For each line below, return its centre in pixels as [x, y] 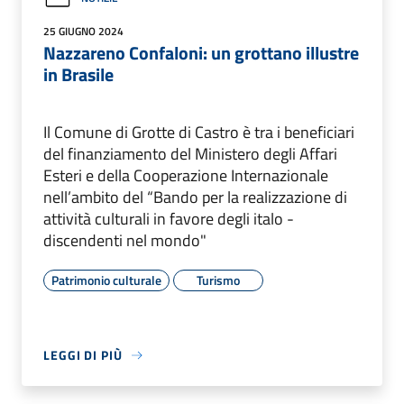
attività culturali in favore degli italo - [169, 219]
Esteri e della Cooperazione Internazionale [186, 176]
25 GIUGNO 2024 [83, 32]
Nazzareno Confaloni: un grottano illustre [201, 53]
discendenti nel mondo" [125, 241]
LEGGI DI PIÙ [83, 355]
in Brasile [78, 75]
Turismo [218, 280]
